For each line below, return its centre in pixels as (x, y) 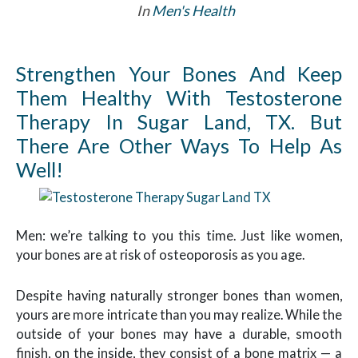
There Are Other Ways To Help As (179, 145)
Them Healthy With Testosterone (179, 97)
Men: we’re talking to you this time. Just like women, (179, 236)
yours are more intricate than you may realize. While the (179, 314)
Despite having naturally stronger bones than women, (179, 295)
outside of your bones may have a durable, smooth (179, 333)
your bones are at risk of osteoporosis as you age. (160, 255)
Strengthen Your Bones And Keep (179, 73)
